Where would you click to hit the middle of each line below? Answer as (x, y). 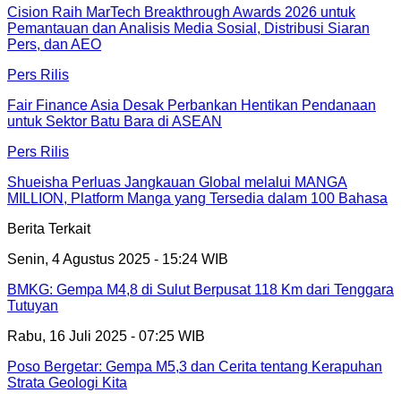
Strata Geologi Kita (67, 383)
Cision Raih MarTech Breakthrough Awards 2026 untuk (181, 13)
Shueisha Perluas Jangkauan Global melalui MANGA (177, 183)
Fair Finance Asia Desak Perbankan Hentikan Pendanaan (192, 106)
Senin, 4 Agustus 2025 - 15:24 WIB (118, 260)
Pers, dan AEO (54, 45)
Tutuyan (33, 306)
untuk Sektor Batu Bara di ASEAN (115, 122)
